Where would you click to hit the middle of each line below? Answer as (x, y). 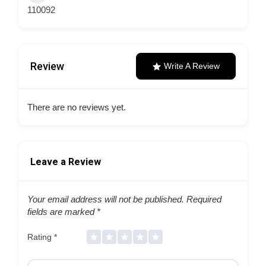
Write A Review (192, 66)
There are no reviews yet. (77, 107)
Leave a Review (66, 162)
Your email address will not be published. (106, 199)
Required (203, 199)
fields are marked (62, 212)
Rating (41, 237)
